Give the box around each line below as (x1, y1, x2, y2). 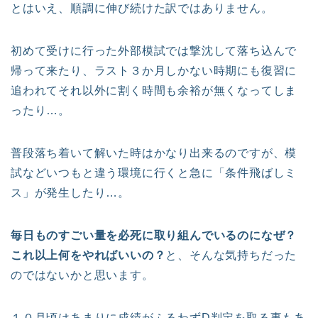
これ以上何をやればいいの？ (11, 249, 166, 262)
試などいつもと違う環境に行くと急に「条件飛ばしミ (11, 167, 297, 180)
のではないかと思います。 (11, 269, 154, 282)
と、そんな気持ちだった (165, 249, 297, 262)
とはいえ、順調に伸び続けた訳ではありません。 (11, 2, 273, 15)
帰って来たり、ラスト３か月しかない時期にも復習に (11, 65, 297, 77)
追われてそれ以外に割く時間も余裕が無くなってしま (11, 84, 297, 97)
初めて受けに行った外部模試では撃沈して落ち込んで (11, 45, 297, 57)
